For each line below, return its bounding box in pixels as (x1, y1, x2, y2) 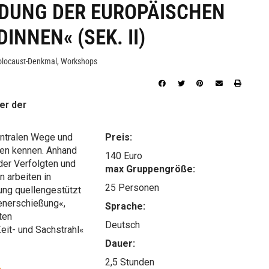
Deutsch (105, 219, 141, 231)
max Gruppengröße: (105, 163, 196, 175)
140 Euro (105, 150, 143, 162)
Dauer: (105, 237, 136, 249)
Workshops (61, 56, 97, 67)
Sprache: (105, 200, 146, 212)
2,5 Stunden (105, 256, 155, 268)
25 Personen (105, 181, 160, 193)
